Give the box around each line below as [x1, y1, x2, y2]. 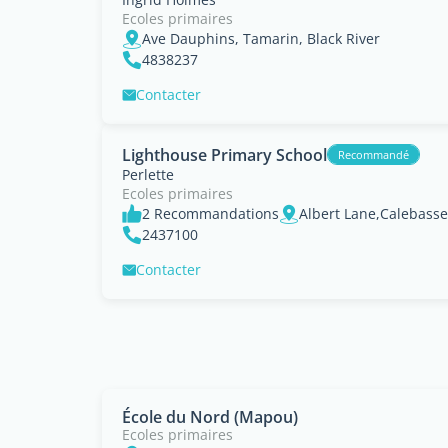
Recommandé [338, 147, 409, 162]
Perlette [122, 165, 174, 184]
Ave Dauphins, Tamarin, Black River [142, 29, 380, 48]
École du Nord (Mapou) [122, 406, 298, 428]
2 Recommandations [142, 204, 279, 223]
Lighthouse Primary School [122, 143, 327, 166]
